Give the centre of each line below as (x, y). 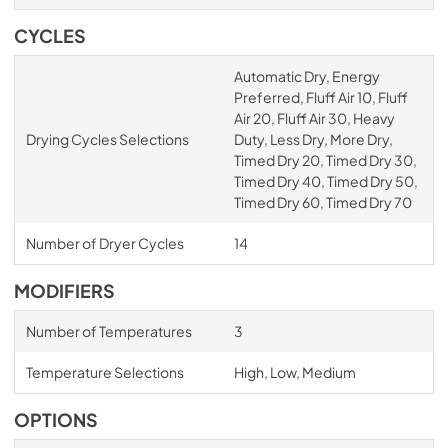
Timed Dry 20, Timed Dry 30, (325, 160)
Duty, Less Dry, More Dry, (313, 139)
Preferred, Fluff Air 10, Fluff (320, 97)
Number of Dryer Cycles (104, 243)
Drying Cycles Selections (107, 139)
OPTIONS (56, 420)
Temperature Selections (104, 372)
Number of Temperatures (108, 331)
